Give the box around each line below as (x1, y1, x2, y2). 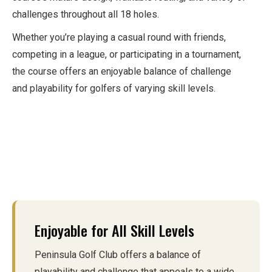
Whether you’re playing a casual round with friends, (12, 32, 226, 44)
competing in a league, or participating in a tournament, (12, 49, 241, 61)
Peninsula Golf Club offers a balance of (35, 249, 201, 261)
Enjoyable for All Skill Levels (35, 219, 194, 242)
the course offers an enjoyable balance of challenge (12, 66, 231, 78)
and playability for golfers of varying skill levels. (12, 83, 216, 95)
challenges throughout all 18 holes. (12, 8, 159, 21)
